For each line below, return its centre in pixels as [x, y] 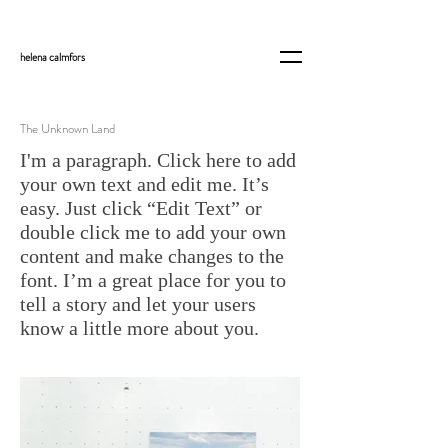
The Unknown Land [67, 128]
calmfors [67, 57]
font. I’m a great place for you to [153, 280]
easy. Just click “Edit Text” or [141, 208]
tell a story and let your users [138, 304]
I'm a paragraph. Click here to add [158, 160]
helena [34, 57]
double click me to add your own [153, 232]
